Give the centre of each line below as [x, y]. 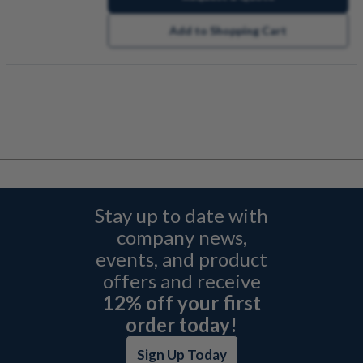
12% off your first [181, 303]
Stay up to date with [181, 216]
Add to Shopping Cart [228, 30]
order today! [181, 325]
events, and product [181, 259]
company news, [181, 237]
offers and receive [181, 281]
